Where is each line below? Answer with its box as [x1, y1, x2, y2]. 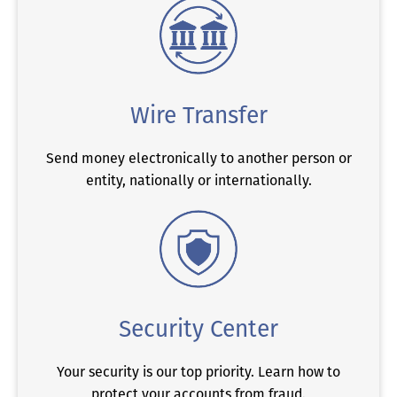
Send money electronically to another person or [45, 149, 352, 167]
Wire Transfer [129, 100, 268, 129]
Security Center [119, 315, 278, 344]
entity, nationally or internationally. [85, 171, 312, 189]
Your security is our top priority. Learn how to [57, 363, 340, 381]
